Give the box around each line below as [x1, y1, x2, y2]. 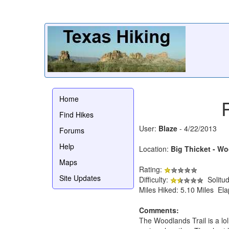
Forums [59, 125, 84, 135]
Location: [139, 143, 171, 154]
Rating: [139, 164, 164, 174]
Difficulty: [139, 174, 170, 185]
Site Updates [59, 172, 101, 183]
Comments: [139, 204, 179, 215]
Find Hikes [59, 109, 94, 120]
